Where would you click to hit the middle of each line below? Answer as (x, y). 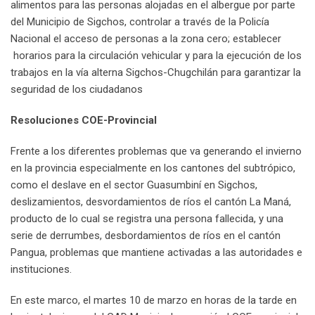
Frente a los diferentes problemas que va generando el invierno (156, 152)
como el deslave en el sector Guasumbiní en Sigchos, (134, 185)
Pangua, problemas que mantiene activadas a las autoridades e (156, 253)
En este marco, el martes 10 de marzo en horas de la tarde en (154, 301)
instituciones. (41, 270)
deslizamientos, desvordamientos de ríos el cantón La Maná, (151, 202)
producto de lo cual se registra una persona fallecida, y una (147, 219)
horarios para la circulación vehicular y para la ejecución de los (156, 56)
